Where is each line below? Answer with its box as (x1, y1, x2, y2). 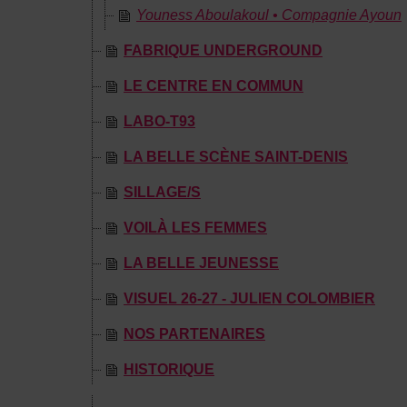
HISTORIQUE (124, 362, 214, 377)
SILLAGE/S (124, 184, 201, 200)
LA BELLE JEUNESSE (124, 255, 279, 271)
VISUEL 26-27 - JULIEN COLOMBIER (124, 291, 375, 306)
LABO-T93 (124, 114, 195, 129)
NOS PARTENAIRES (124, 326, 265, 342)
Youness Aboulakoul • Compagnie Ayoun (136, 7, 402, 23)
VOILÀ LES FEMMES (124, 220, 267, 235)
